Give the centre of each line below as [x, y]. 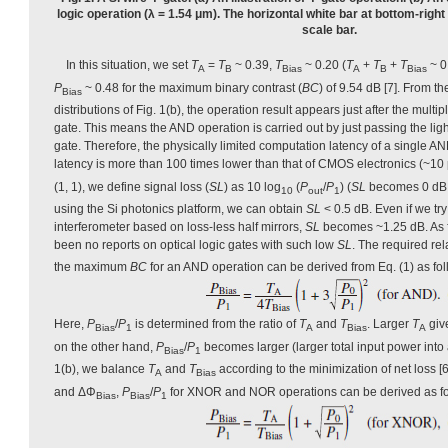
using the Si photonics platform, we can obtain [180, 209]
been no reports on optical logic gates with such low [195, 245]
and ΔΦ [75, 391]
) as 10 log [252, 186]
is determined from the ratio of [215, 324]
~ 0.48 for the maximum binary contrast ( [192, 87]
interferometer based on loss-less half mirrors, [179, 227]
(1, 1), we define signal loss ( [131, 186]
